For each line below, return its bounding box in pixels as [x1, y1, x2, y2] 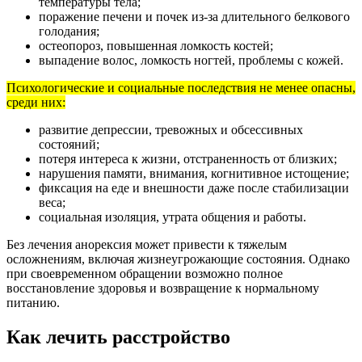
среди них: [6, 95, 65, 109]
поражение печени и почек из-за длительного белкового [39, 9, 350, 23]
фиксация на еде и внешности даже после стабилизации [39, 180, 349, 195]
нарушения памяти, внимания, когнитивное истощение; [39, 166, 349, 180]
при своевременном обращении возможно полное [6, 266, 283, 280]
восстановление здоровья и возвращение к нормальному [6, 280, 319, 295]
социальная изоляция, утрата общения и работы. [39, 209, 306, 224]
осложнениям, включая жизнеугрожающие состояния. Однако [6, 251, 350, 266]
